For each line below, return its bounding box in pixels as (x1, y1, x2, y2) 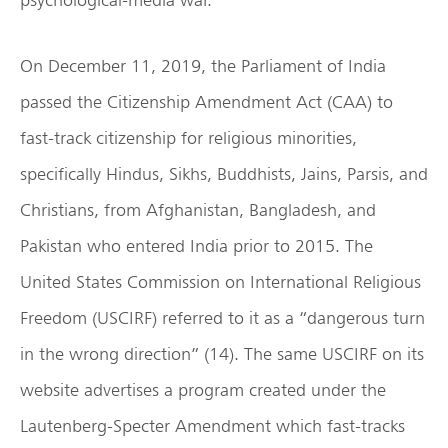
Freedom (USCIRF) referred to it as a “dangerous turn (20, 307, 425, 329)
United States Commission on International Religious (20, 271, 421, 293)
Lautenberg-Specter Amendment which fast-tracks (20, 415, 405, 437)
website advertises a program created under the (20, 379, 386, 401)
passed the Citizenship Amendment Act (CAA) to (20, 91, 393, 113)
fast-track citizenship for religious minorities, (20, 127, 357, 149)
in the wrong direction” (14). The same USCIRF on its (20, 343, 424, 365)
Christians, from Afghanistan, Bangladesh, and (20, 199, 376, 221)
